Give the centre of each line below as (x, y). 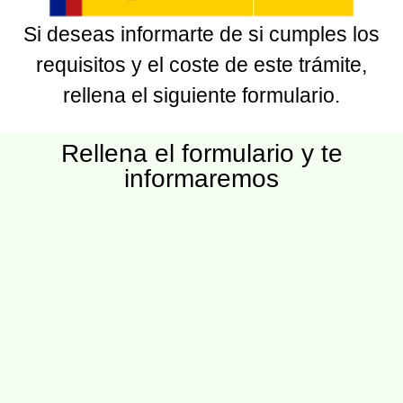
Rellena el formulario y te (201, 153)
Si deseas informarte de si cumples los (201, 35)
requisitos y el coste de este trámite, (201, 65)
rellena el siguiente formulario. (201, 96)
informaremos (201, 178)
